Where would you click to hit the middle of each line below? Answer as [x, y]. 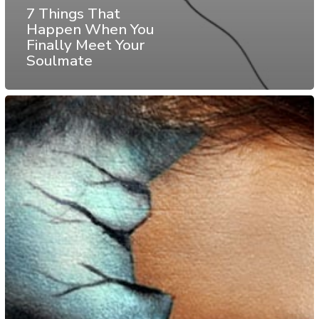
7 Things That [73, 14]
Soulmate [59, 61]
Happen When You [90, 30]
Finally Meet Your [85, 45]
